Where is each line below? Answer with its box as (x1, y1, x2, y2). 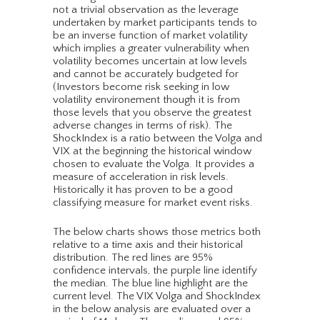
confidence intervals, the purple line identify (53, 264, 257, 277)
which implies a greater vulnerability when (53, 42, 249, 55)
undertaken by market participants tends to (53, 16, 257, 29)
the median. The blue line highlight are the (53, 277, 248, 290)
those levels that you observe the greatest (53, 106, 251, 119)
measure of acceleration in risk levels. (53, 171, 229, 184)
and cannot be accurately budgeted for (53, 68, 239, 81)
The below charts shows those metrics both (53, 226, 261, 239)
